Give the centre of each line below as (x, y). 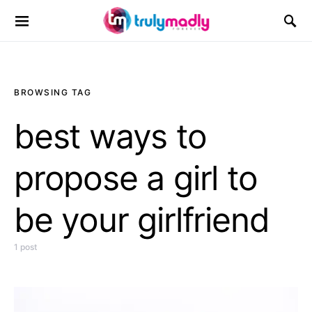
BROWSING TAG (53, 92)
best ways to (110, 136)
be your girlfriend (142, 220)
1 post (25, 247)
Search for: (36, 27)
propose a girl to (136, 178)
